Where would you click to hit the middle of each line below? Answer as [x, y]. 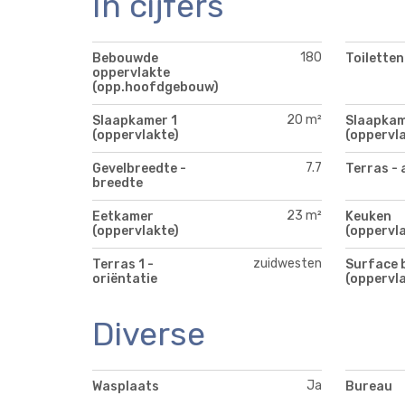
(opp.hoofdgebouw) [155, 87]
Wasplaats [126, 386]
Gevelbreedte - [139, 168]
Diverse [149, 334]
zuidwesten [288, 263]
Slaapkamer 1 [135, 120]
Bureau [368, 386]
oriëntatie [125, 278]
